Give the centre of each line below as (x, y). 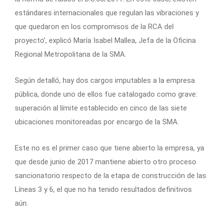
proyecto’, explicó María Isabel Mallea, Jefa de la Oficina (105, 41)
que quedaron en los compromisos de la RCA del (94, 27)
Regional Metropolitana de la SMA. (71, 55)
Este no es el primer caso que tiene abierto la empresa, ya (110, 148)
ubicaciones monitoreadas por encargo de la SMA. (97, 122)
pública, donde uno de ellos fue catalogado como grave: (106, 94)
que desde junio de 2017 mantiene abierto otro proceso (106, 162)
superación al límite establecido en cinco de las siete (101, 108)
